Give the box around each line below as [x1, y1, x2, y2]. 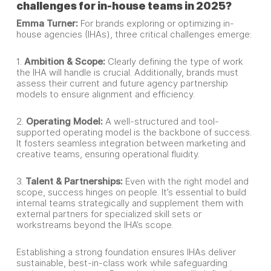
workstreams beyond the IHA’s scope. [16, 220, 174, 230]
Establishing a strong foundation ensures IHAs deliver [16, 247, 236, 258]
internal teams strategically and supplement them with [16, 198, 243, 209]
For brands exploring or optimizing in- [77, 18, 234, 29]
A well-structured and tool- [102, 116, 219, 127]
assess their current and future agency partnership [16, 78, 228, 89]
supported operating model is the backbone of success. [16, 127, 252, 138]
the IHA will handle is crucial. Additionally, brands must [16, 67, 238, 78]
